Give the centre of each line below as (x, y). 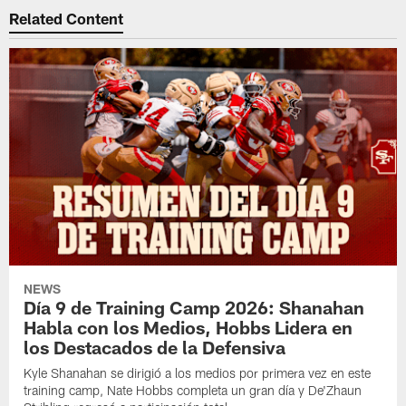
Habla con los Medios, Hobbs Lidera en (188, 328)
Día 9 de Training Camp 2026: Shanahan (194, 308)
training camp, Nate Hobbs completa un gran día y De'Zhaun (193, 391)
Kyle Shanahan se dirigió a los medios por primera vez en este (198, 373)
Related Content (67, 18)
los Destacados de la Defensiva (155, 348)
